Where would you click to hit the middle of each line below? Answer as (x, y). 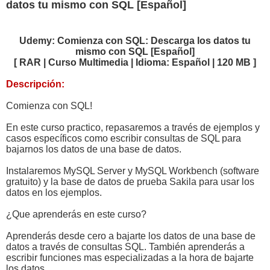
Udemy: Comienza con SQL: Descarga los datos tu (135, 40)
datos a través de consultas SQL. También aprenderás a (125, 246)
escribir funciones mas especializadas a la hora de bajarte (130, 257)
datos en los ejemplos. (54, 192)
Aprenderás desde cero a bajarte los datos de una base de (131, 236)
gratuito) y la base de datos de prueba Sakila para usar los (130, 181)
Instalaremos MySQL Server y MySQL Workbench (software (133, 171)
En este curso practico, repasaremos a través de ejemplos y (133, 127)
